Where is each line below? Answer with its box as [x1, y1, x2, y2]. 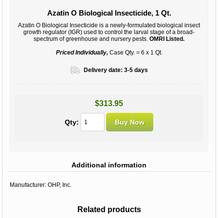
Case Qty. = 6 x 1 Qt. [108, 49, 163, 56]
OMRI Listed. [148, 35, 184, 42]
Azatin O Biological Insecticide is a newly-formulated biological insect [18, 21, 200, 29]
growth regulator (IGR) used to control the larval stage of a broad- [23, 28, 195, 36]
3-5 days [124, 66, 148, 73]
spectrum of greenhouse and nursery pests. [34, 35, 148, 42]
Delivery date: [83, 66, 123, 73]
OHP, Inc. [48, 181, 72, 188]
